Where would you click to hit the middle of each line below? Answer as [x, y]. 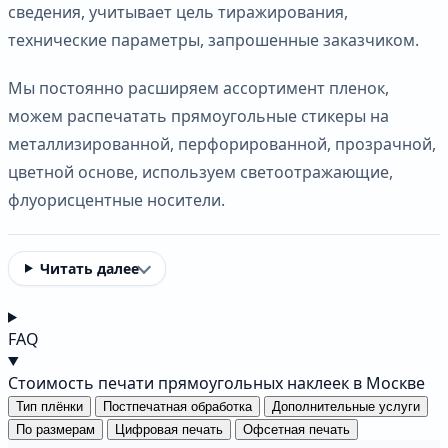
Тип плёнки [49, 406]
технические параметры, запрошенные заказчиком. [213, 39]
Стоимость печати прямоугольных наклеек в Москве [216, 382]
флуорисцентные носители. [116, 199]
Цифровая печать [169, 429]
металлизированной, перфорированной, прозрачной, [222, 143]
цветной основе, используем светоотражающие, [200, 171]
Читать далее [89, 268]
